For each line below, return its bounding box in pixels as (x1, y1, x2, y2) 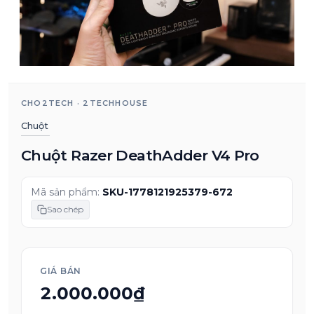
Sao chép (47, 204, 83, 215)
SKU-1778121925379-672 (102, 186, 233, 199)
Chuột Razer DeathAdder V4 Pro (21, 146, 259, 165)
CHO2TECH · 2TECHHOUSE (21, 98, 149, 109)
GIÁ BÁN (40, 266, 82, 277)
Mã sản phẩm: (31, 186, 102, 199)
